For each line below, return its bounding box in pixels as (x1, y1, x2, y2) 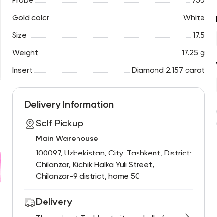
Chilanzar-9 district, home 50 (35, 173, 140, 181)
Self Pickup (35, 119, 83, 129)
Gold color (12, 15, 49, 22)
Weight (12, 49, 38, 57)
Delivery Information (24, 100, 114, 110)
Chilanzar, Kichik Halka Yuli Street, (35, 161, 154, 169)
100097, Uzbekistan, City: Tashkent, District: (35, 150, 192, 157)
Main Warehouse (35, 135, 98, 143)
